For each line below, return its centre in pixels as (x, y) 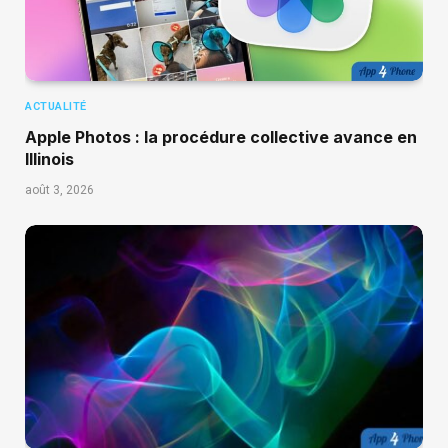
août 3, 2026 (59, 190)
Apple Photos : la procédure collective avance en (221, 137)
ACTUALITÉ (56, 107)
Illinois (49, 159)
